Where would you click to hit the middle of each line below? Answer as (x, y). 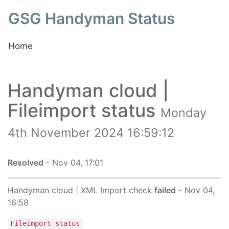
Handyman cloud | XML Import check (81, 190)
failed (165, 190)
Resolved (26, 163)
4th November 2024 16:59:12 (91, 133)
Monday (184, 113)
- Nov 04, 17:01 (73, 163)
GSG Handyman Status (91, 18)
